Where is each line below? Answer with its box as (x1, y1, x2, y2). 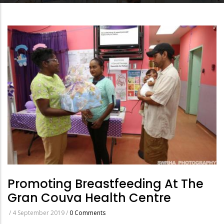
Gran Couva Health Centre (7, 189, 171, 206)
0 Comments (69, 208, 105, 217)
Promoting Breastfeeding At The (7, 175, 203, 192)
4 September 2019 (12, 208, 66, 217)
